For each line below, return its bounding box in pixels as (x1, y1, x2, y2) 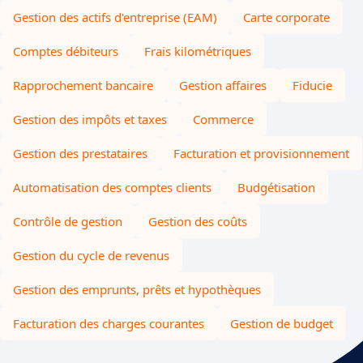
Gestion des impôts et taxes (13, 111, 167, 127)
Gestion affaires (179, 77, 267, 93)
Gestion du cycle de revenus (13, 247, 169, 263)
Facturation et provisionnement (173, 145, 349, 161)
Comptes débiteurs (13, 43, 118, 59)
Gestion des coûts (148, 213, 247, 229)
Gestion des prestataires (13, 145, 147, 161)
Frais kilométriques (144, 43, 251, 59)
